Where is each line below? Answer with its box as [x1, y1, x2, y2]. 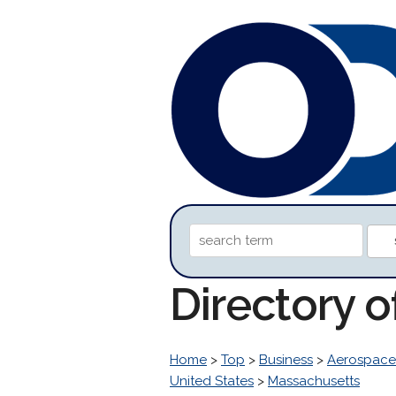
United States [170, 373, 254, 389]
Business [259, 352, 313, 368]
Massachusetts [268, 373, 360, 389]
